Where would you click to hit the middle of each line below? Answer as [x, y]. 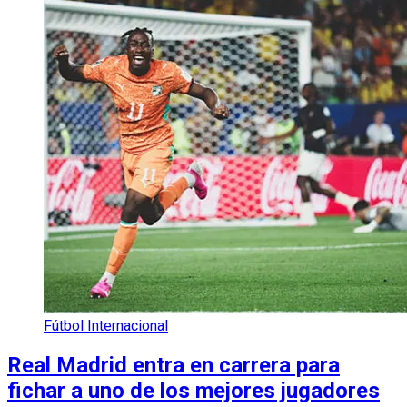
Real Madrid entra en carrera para [174, 366]
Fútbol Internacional [106, 326]
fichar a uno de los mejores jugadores [194, 391]
